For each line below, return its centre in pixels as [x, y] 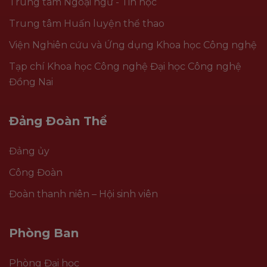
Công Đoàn [36, 173]
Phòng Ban [44, 233]
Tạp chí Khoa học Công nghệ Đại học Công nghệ [125, 67]
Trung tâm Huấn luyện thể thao [87, 24]
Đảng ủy [29, 151]
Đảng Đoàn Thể [58, 121]
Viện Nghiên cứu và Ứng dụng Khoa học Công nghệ [133, 45]
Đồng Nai [31, 82]
